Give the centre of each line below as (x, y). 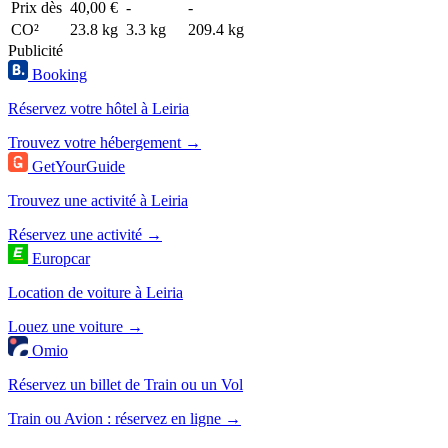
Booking (59, 74)
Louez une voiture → (75, 326)
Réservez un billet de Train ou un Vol (125, 384)
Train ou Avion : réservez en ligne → (124, 418)
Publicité (35, 50)
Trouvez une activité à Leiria (98, 200)
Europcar (61, 258)
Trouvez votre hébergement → (104, 142)
